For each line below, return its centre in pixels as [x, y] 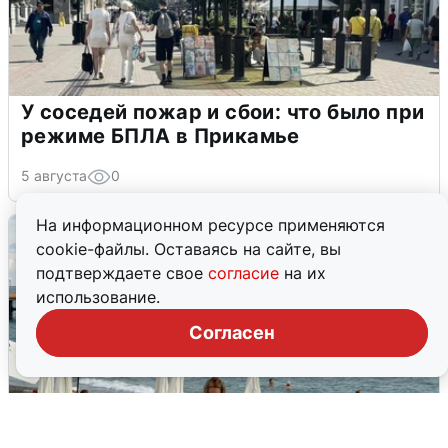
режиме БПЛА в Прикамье [160, 136]
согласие [246, 273]
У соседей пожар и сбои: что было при [223, 112]
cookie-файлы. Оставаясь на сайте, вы [188, 249]
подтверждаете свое [122, 273]
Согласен [232, 332]
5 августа [54, 176]
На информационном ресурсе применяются [210, 225]
